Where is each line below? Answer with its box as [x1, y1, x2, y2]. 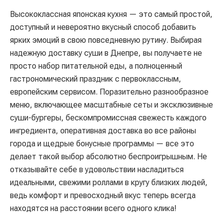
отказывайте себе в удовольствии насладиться [10, 165, 184, 175]
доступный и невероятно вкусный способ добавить [10, 22, 196, 32]
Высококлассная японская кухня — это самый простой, [10, 9, 213, 19]
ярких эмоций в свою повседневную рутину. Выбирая [10, 35, 202, 45]
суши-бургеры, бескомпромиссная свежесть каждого [10, 113, 207, 123]
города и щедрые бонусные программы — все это [10, 139, 194, 149]
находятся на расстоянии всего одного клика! [10, 204, 177, 214]
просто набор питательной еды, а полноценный [10, 61, 182, 71]
